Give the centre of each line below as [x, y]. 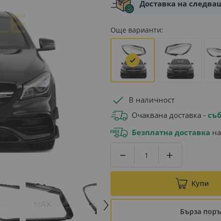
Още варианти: [137, 30]
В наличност [152, 100]
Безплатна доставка [171, 132]
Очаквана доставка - [170, 115]
